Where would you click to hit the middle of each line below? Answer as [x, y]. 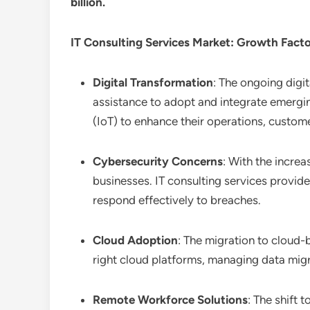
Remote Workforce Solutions [170, 300]
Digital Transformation [153, 82]
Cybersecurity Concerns [158, 161]
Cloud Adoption [135, 240]
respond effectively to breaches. [177, 200]
